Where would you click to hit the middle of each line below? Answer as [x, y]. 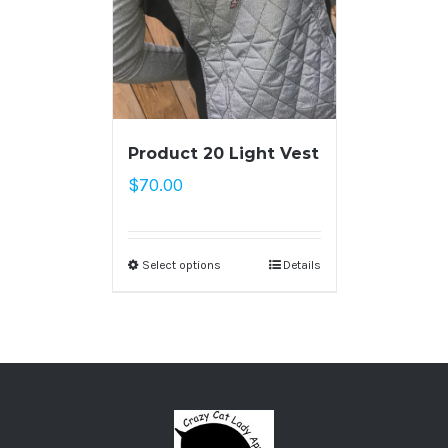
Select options [181, 264]
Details [301, 264]
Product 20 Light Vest [223, 153]
